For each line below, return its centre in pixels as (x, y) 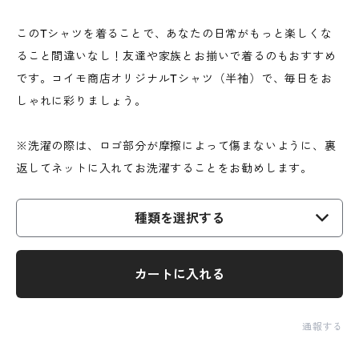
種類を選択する (179, 218)
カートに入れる (179, 274)
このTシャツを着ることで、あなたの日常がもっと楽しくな (174, 34)
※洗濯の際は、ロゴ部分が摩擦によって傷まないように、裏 (176, 146)
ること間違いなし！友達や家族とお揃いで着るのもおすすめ (176, 56)
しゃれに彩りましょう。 (81, 101)
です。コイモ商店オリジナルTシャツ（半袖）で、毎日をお (174, 79)
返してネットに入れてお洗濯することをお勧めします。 (164, 168)
